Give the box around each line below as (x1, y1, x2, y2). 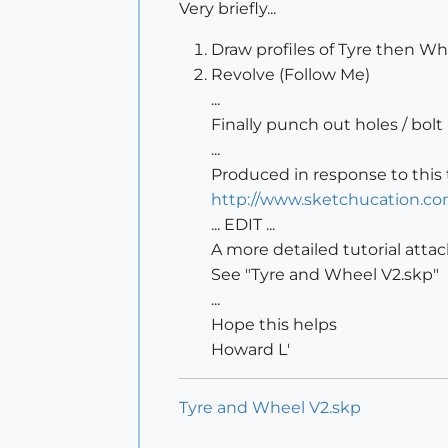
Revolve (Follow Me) (211, 65, 370, 84)
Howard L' (211, 340, 290, 359)
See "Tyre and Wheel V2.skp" (211, 265, 439, 284)
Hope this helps (211, 315, 337, 334)
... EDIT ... (211, 215, 275, 234)
